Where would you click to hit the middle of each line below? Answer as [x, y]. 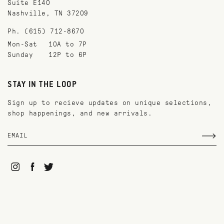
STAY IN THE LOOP [42, 85]
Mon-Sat [22, 44]
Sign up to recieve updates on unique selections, [109, 103]
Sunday [20, 55]
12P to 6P [68, 55]
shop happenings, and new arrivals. [80, 113]
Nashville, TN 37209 [48, 13]
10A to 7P [68, 44]
